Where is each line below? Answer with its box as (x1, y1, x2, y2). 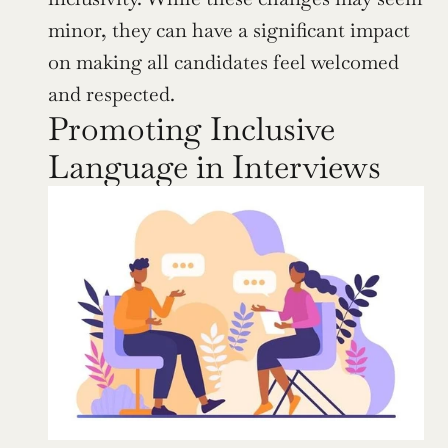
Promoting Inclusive (48, 107, 335, 149)
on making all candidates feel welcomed (48, 48, 399, 75)
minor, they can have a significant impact (48, 16, 410, 43)
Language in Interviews (48, 145, 381, 187)
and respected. (48, 80, 175, 107)
